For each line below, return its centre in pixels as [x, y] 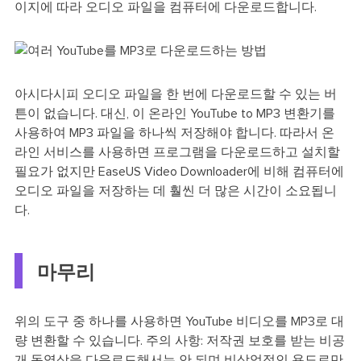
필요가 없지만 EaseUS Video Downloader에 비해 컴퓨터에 [179, 171]
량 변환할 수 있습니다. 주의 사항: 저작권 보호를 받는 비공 [179, 341]
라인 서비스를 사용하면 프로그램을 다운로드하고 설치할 [177, 152]
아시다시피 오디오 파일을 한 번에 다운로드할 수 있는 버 [175, 94]
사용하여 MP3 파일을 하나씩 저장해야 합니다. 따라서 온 [174, 133]
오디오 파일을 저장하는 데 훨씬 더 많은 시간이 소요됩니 [175, 191]
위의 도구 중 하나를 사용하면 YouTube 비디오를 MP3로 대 [179, 322]
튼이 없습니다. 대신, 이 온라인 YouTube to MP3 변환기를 [174, 113]
